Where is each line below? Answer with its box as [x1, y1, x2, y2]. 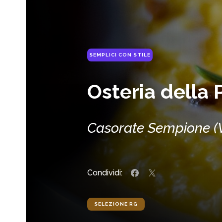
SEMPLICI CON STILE [89, 52, 151, 57]
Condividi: [87, 167, 122, 177]
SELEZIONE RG [94, 201, 138, 207]
